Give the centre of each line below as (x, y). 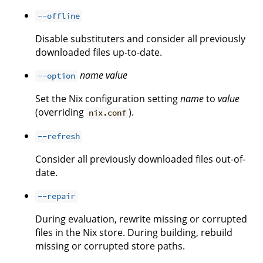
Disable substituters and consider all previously (140, 39)
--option (57, 76)
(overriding (61, 112)
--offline (59, 16)
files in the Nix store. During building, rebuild (134, 233)
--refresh (59, 136)
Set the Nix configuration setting (108, 99)
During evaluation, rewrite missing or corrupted (141, 219)
